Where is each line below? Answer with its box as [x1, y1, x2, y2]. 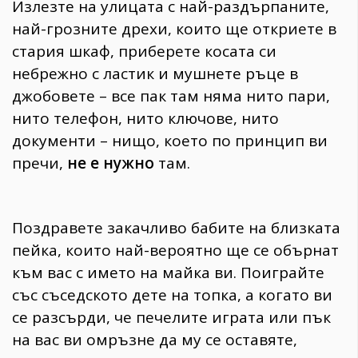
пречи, [12, 152, 63, 173]
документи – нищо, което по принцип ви [12, 129, 328, 151]
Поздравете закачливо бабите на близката [12, 217, 340, 238]
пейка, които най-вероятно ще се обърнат [12, 239, 339, 261]
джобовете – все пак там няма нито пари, [12, 85, 330, 106]
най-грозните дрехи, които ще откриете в [12, 18, 336, 39]
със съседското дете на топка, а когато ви [12, 284, 332, 305]
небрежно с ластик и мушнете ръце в [12, 62, 298, 84]
